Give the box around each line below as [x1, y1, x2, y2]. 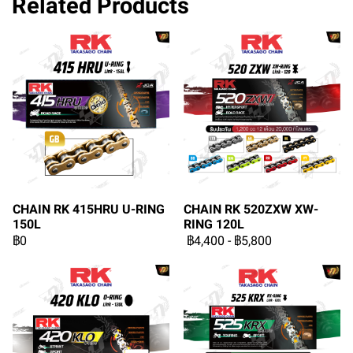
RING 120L [184, 217, 244, 232]
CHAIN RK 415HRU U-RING [13, 202, 165, 217]
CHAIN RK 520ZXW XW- [184, 202, 318, 217]
